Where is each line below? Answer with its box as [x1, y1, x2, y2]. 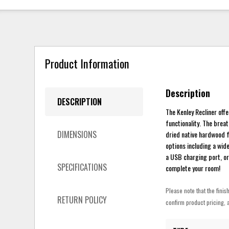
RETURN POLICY [57, 193, 107, 206]
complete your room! [166, 162, 221, 173]
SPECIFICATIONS [57, 161, 107, 173]
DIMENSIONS [57, 128, 97, 141]
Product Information [45, 55, 130, 72]
